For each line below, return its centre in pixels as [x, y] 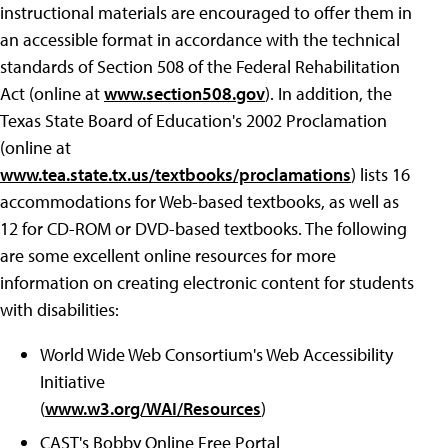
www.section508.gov [184, 94]
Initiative [72, 382]
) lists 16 [380, 175]
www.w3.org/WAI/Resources [153, 409]
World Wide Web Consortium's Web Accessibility [216, 355]
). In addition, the [328, 94]
